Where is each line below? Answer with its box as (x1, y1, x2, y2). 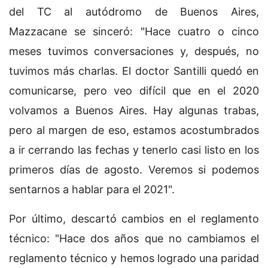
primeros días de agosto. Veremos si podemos (9, 163, 259, 176)
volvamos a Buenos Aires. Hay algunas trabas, (9, 103, 259, 117)
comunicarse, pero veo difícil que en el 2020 (9, 84, 259, 97)
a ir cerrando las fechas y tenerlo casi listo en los (9, 143, 259, 156)
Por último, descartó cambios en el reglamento (9, 212, 259, 225)
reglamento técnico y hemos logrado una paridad (9, 251, 259, 264)
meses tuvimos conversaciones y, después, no (9, 44, 259, 57)
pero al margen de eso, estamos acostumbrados (9, 123, 259, 136)
